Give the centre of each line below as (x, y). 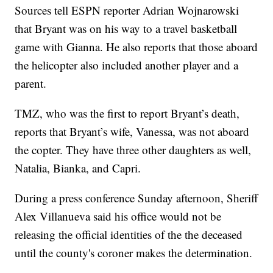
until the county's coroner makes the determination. (134, 253)
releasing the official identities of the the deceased (129, 235)
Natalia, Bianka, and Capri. (78, 168)
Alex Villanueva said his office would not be (118, 216)
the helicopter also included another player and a (127, 65)
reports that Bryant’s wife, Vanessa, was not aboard (132, 132)
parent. (31, 83)
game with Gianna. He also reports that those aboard (136, 47)
